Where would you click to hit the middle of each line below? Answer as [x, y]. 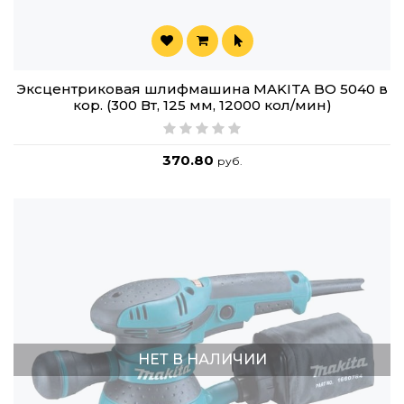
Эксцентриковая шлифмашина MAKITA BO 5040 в [202, 89]
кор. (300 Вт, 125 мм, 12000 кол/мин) [202, 106]
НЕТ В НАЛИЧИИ [202, 360]
